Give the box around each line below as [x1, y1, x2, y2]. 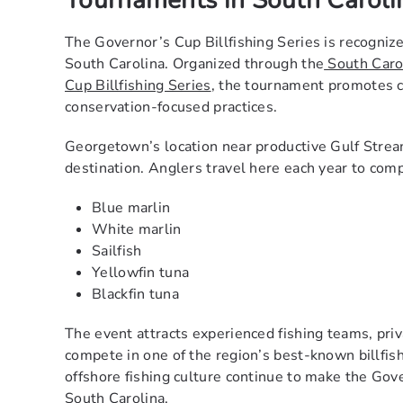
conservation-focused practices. [65, 97, 278, 118]
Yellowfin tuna [92, 263, 190, 283]
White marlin [92, 219, 182, 240]
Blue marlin [92, 198, 171, 219]
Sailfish [92, 241, 142, 262]
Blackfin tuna [92, 284, 179, 305]
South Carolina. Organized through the [65, 54, 325, 75]
